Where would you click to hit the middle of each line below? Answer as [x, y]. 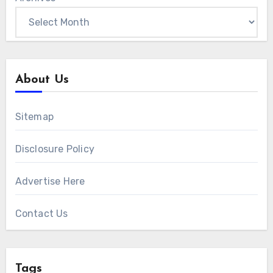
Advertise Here [50, 181]
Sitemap [34, 116]
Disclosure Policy [55, 149]
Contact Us [41, 213]
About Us [42, 80]
